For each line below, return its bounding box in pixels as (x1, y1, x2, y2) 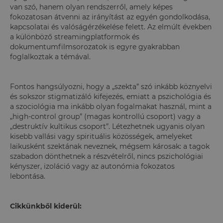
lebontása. (10, 171, 47, 181)
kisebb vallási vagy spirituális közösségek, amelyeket (10, 131, 193, 141)
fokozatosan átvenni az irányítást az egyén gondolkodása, (10, 12, 210, 21)
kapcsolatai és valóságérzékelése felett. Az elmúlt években (10, 22, 212, 31)
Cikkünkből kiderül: (10, 201, 82, 211)
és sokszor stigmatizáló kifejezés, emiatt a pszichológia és (10, 92, 211, 101)
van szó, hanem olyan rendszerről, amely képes (10, 2, 173, 11)
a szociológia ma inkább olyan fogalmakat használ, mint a (10, 102, 212, 111)
